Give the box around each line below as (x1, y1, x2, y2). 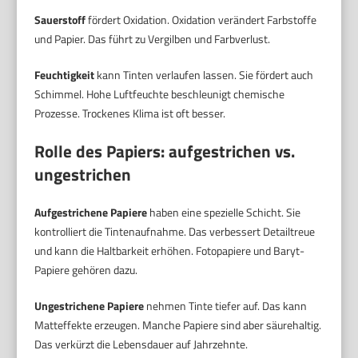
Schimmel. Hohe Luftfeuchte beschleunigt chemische (34, 86, 285, 103)
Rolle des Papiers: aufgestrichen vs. (34, 138, 296, 165)
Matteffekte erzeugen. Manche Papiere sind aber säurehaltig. (34, 316, 322, 334)
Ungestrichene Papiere (34, 297, 145, 315)
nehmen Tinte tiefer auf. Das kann (144, 297, 308, 315)
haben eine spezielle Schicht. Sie (147, 204, 301, 221)
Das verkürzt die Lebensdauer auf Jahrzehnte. (34, 336, 249, 353)
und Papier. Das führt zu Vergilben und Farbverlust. (34, 30, 271, 48)
